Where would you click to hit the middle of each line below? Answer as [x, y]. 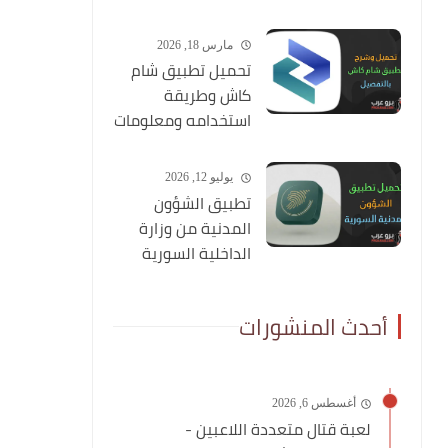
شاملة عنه [215, 145]
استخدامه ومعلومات [182, 120]
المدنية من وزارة [195, 227]
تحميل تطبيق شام [191, 70]
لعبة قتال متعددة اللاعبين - [278, 428]
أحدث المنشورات [313, 326]
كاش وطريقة [207, 95]
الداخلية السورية [196, 252]
